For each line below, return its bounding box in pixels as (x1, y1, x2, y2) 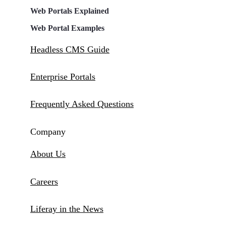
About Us (30, 149, 66, 159)
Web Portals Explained (30, 6, 109, 15)
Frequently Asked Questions (30, 99, 134, 109)
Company (30, 127, 66, 137)
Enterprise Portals (30, 71, 95, 82)
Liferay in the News (30, 203, 103, 214)
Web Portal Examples (30, 23, 104, 32)
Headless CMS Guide (30, 44, 109, 54)
